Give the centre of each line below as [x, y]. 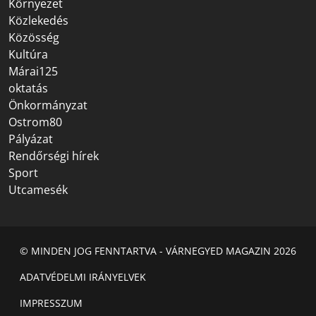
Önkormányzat [48, 105]
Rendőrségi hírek [54, 156]
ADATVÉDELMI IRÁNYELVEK [83, 276]
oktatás [28, 88]
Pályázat [31, 139]
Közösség [34, 37]
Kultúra [28, 54]
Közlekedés [38, 20]
